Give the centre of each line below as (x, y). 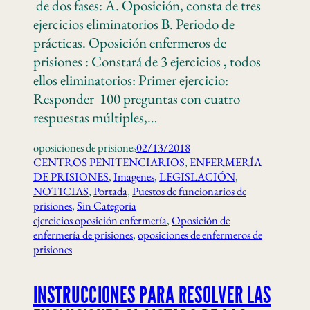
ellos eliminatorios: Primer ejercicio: (131, 80)
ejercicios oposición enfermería (100, 220)
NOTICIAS (61, 191)
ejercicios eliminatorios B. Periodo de (134, 24)
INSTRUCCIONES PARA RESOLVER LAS (152, 296)
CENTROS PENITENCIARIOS (109, 162)
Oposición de (201, 220)
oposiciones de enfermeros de (200, 235)
